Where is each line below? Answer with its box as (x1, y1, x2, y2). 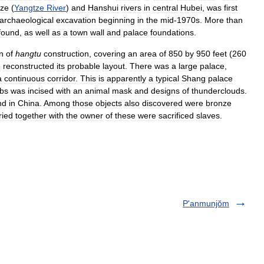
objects (95, 98, 122, 108)
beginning (98, 15, 135, 25)
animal (85, 86, 110, 95)
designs (151, 86, 180, 95)
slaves (196, 111, 220, 120)
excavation (56, 15, 96, 25)
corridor (47, 74, 75, 83)
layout (103, 61, 125, 71)
